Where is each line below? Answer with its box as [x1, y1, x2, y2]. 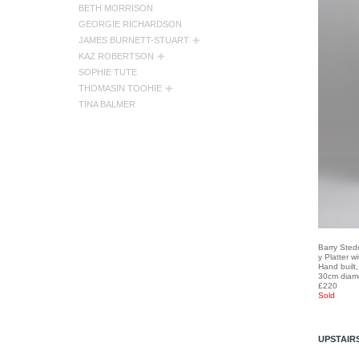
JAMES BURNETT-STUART [79, 35, 189, 45]
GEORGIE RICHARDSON [79, 19, 182, 29]
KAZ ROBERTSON [79, 51, 154, 61]
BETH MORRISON [79, 3, 153, 13]
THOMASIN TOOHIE [79, 83, 162, 93]
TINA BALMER [79, 99, 135, 109]
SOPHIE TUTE [79, 67, 137, 77]
